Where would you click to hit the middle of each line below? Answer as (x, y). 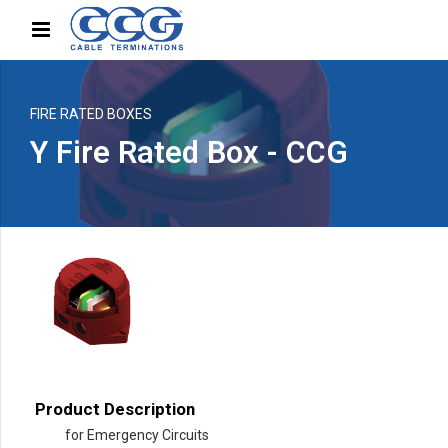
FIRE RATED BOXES (91, 114)
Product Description (115, 409)
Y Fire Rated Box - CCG (189, 153)
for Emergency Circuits (137, 435)
